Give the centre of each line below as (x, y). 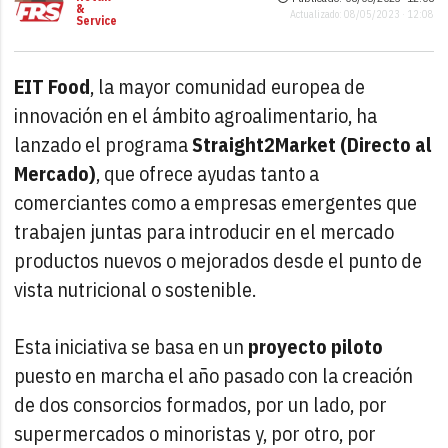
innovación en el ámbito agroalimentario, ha (196, 115)
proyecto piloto (316, 346)
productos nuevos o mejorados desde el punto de (218, 260)
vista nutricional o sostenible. (135, 289)
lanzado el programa (103, 144)
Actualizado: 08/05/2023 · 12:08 (361, 15)
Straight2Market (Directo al (312, 144)
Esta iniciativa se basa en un (131, 346)
